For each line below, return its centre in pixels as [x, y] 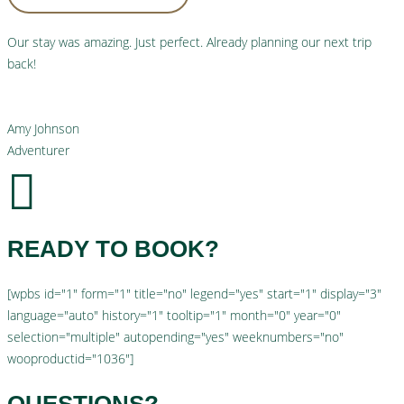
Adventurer [38, 150]
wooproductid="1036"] [70, 359]
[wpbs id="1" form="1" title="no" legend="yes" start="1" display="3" [194, 294]
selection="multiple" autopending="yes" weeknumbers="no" [175, 337]
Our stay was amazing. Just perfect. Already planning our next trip [189, 41]
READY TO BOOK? [113, 249]
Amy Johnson [43, 128]
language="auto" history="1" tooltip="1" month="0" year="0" [174, 316]
